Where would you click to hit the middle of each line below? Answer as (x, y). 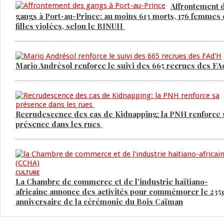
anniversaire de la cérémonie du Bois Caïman (99, 201)
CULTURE (27, 173)
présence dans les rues (59, 124)
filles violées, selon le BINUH (70, 26)
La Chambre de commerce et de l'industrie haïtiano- (112, 181)
